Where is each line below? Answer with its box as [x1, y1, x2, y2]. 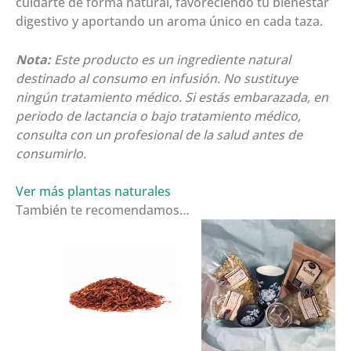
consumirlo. [16, 144, 86, 162]
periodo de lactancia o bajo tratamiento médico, [16, 107, 301, 125]
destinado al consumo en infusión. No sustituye [16, 69, 298, 87]
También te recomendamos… [16, 201, 190, 219]
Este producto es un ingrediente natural [51, 50, 291, 68]
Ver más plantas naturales [16, 183, 171, 201]
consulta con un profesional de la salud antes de [16, 125, 302, 143]
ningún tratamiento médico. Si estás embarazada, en [16, 88, 328, 106]
